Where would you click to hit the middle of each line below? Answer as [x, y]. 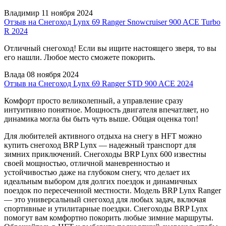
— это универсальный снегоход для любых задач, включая [105, 199]
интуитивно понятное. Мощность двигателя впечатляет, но [106, 109]
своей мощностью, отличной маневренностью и [87, 163]
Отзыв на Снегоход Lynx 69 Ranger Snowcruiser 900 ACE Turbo [112, 22]
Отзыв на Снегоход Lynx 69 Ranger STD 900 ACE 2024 [99, 83]
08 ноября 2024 [53, 74]
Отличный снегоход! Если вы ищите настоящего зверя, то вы [110, 48]
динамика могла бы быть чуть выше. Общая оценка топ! [101, 119]
